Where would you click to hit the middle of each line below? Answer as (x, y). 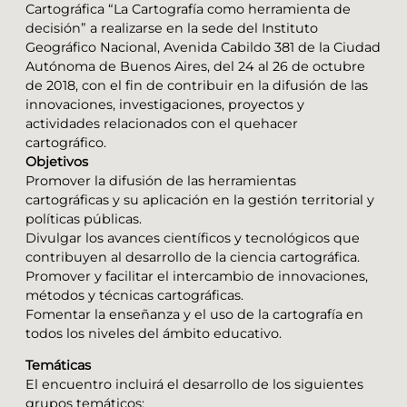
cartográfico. (66, 142)
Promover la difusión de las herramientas (161, 180)
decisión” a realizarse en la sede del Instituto (172, 28)
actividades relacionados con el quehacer (162, 123)
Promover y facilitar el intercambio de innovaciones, (197, 276)
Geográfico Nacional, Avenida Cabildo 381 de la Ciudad (203, 47)
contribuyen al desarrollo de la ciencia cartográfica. (193, 257)
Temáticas (58, 365)
